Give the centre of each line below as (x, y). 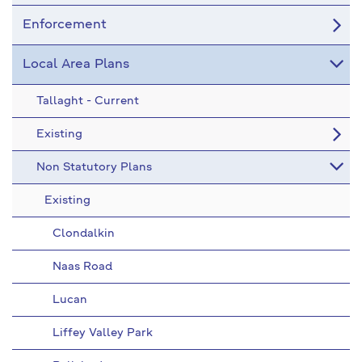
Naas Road (82, 267)
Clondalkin (84, 234)
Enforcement (65, 25)
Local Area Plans (76, 65)
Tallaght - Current (88, 101)
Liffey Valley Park (103, 333)
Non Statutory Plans (94, 167)
